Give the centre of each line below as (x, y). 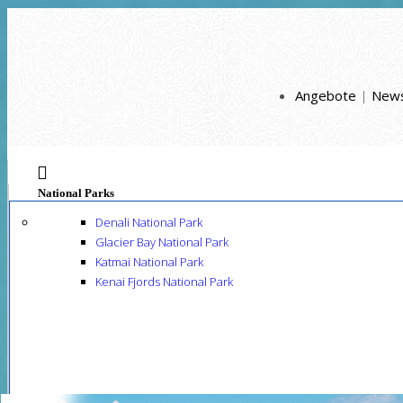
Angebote (327, 95)
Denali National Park (149, 222)
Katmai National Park (149, 262)
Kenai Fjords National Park (164, 282)
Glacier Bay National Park (162, 242)
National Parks (76, 193)
